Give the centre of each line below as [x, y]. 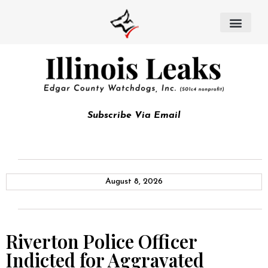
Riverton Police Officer [101, 241]
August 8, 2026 [134, 182]
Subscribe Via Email [134, 115]
